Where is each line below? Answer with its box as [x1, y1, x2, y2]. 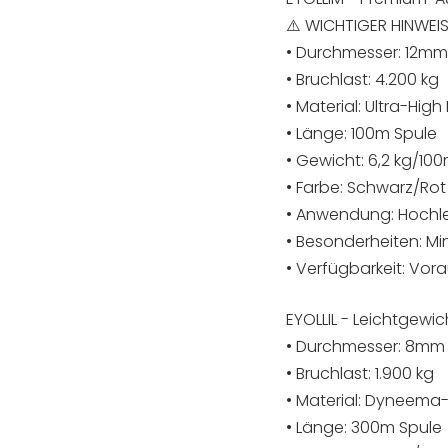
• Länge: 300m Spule [285, 416, 442, 439]
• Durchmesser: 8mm [285, 335, 445, 358]
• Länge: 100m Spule [285, 122, 437, 145]
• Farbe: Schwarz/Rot [285, 176, 446, 199]
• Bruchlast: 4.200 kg [285, 68, 439, 91]
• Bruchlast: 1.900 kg [285, 362, 434, 385]
